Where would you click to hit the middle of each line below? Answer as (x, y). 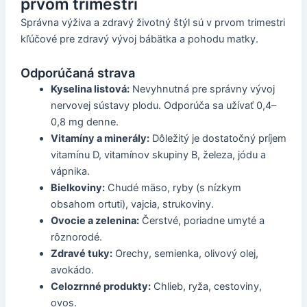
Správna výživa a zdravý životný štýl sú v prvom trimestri (152, 23)
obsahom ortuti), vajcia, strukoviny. (132, 204)
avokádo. (72, 270)
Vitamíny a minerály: (100, 138)
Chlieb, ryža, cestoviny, (206, 286)
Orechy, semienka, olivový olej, (185, 253)
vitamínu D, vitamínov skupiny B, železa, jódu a (158, 155)
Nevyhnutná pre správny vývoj (202, 89)
